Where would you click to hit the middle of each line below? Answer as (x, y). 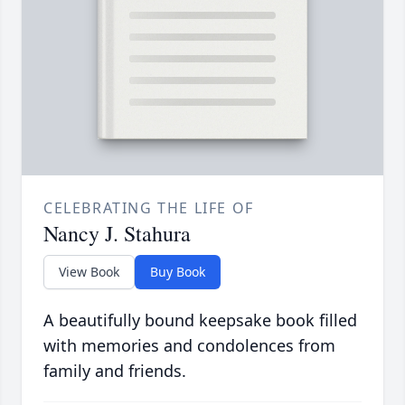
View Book (89, 272)
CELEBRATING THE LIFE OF (149, 208)
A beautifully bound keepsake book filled (200, 320)
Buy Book (178, 272)
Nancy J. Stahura (117, 234)
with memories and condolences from (189, 346)
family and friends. (115, 371)
